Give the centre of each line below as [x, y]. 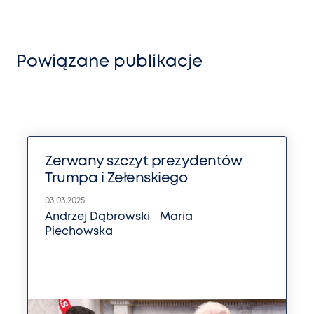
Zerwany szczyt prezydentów [143, 162]
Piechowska [79, 232]
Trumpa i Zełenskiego [116, 179]
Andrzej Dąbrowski [99, 217]
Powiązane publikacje [109, 62]
